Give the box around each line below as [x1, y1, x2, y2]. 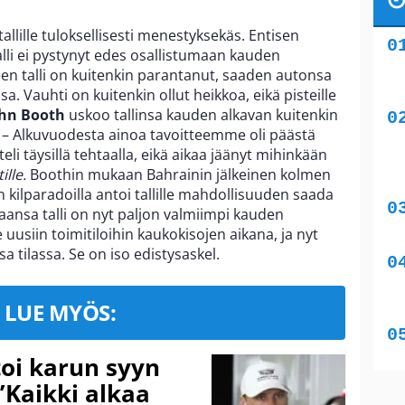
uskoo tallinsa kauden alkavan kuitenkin [65, 104, 338, 125]
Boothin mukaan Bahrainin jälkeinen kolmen [26, 164, 331, 184]
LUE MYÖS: [4, 297, 117, 327]
